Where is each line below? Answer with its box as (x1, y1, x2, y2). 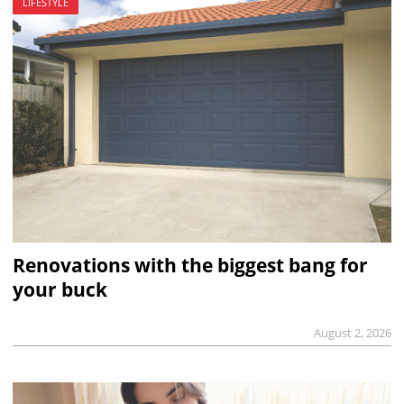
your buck (12, 277, 107, 303)
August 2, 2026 (314, 325, 392, 342)
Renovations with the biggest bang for (12, 252, 368, 279)
